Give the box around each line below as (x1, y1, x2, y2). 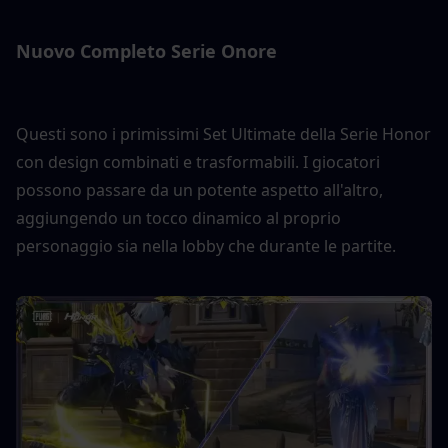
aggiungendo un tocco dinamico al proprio (16, 206, 341, 229)
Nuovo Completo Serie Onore (16, 38, 277, 63)
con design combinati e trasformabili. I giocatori (16, 150, 380, 173)
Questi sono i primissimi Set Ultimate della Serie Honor (16, 122, 431, 145)
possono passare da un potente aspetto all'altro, (16, 178, 383, 201)
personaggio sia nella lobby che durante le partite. (16, 234, 396, 257)
